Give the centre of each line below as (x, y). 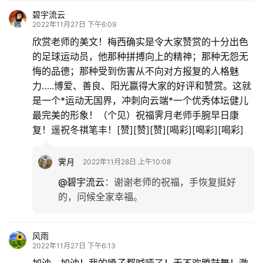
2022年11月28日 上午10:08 (127, 161)
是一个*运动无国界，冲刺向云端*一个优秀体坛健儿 (140, 100)
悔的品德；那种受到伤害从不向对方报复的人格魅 (136, 71)
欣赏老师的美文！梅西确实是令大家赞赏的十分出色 (140, 41)
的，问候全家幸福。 (100, 196)
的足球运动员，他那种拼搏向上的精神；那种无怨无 (140, 56)
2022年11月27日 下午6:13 (74, 245)
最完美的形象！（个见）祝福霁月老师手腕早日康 (136, 115)
